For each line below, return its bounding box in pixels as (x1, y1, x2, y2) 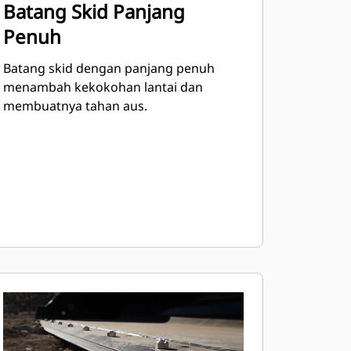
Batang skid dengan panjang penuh (2, 60, 215, 77)
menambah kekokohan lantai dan (2, 78, 203, 96)
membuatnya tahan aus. (2, 97, 147, 114)
